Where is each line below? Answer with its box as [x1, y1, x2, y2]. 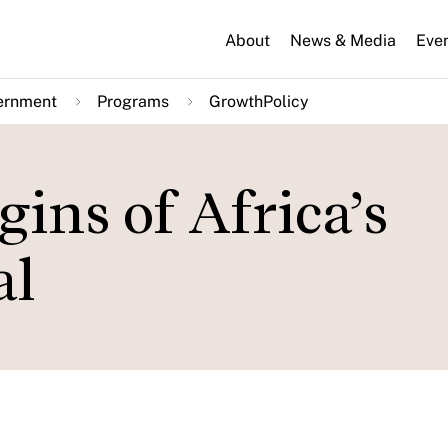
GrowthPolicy [209, 92, 309, 111]
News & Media [290, 30, 396, 50]
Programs [97, 92, 169, 111]
